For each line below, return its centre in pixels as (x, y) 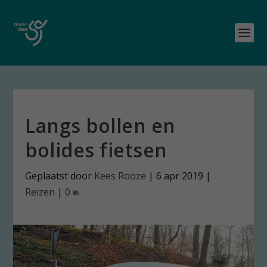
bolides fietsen (96, 150)
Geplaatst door (60, 176)
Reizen (40, 192)
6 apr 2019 (180, 176)
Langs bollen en (100, 125)
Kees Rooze (120, 176)
